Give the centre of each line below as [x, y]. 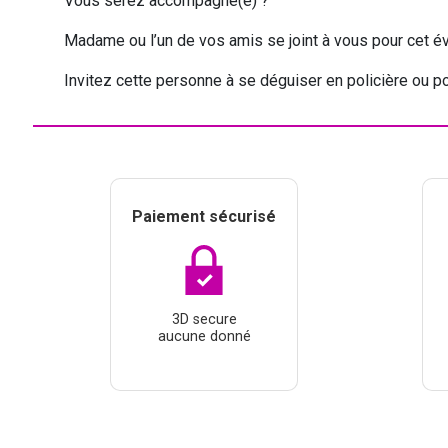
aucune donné [204, 336]
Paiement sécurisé [204, 216]
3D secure [204, 319]
